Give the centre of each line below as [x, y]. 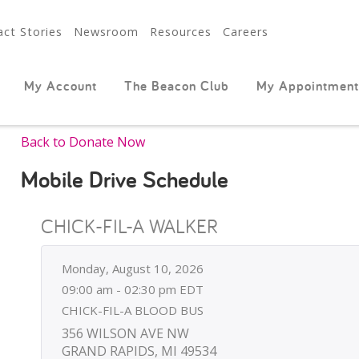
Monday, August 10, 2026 [132, 268]
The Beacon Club [176, 86]
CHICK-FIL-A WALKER [129, 226]
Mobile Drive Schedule [124, 179]
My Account [60, 86]
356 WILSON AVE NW [125, 333]
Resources [180, 32]
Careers [245, 32]
